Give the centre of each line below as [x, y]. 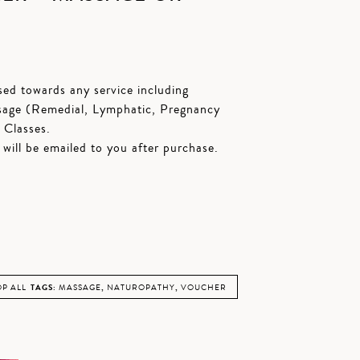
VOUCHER [203, 288]
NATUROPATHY [141, 288]
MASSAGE [80, 288]
